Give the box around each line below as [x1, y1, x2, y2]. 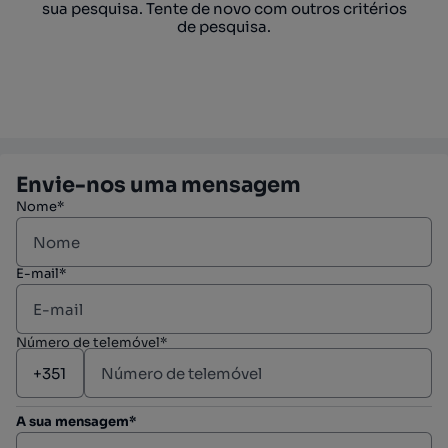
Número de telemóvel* [16, 334, 167, 351]
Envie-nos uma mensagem [16, 172, 301, 198]
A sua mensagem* [16, 413, 136, 430]
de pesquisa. [177, 17, 271, 36]
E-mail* [16, 265, 66, 282]
